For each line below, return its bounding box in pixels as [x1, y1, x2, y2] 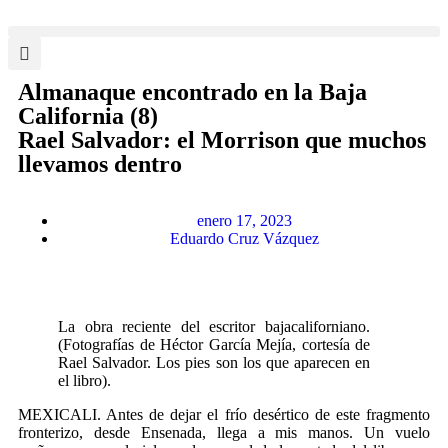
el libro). [58, 372, 111, 389]
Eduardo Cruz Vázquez [169, 230, 319, 247]
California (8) [18, 103, 158, 129]
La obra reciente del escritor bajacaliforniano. [58, 318, 370, 335]
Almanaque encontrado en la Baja [18, 79, 367, 105]
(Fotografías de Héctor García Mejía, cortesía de [58, 336, 370, 353]
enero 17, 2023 [196, 212, 292, 229]
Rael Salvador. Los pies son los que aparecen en [58, 354, 370, 371]
